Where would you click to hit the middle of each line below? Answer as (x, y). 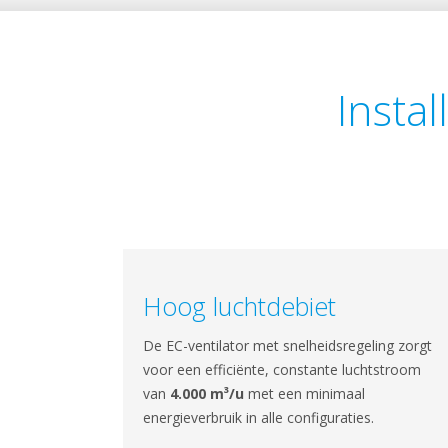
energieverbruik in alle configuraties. (258, 417)
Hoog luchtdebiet (239, 306)
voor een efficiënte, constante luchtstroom (281, 369)
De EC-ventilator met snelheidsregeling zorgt (287, 345)
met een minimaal (306, 393)
